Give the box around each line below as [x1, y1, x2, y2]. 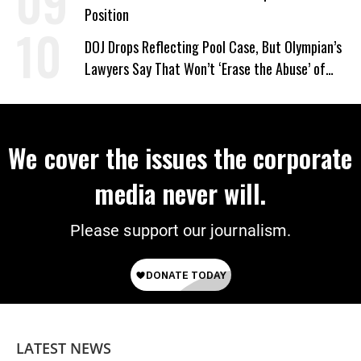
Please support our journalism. [70, 221, 291, 241]
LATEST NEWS [16, 338, 111, 359]
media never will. [94, 174, 267, 213]
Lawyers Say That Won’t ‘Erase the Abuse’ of [85, 58, 326, 80]
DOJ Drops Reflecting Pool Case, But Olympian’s [85, 36, 342, 58]
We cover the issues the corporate [8, 139, 353, 177]
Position [85, 4, 129, 26]
